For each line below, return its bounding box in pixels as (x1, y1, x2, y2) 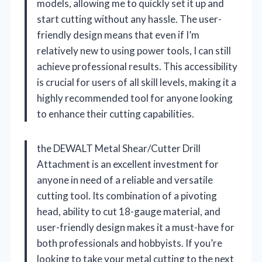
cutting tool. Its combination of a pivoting (37, 189, 217, 202)
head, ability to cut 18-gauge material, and (37, 205, 220, 218)
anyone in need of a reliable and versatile (37, 173, 213, 186)
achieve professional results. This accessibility (37, 60, 237, 73)
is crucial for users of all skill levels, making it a (37, 75, 236, 88)
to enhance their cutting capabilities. (37, 107, 194, 120)
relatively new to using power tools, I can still (37, 44, 231, 57)
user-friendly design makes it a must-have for (37, 220, 235, 233)
